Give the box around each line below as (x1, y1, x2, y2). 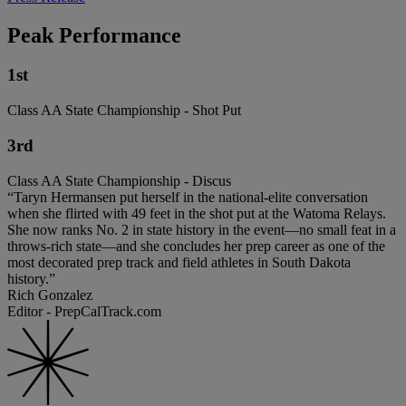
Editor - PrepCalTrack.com (7, 303, 161, 319)
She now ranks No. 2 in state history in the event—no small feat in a (7, 221, 396, 237)
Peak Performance (7, 23, 181, 47)
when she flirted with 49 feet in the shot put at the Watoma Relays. (7, 205, 386, 221)
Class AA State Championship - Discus (7, 172, 231, 188)
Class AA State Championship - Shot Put (7, 102, 241, 119)
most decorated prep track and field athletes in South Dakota (7, 254, 351, 270)
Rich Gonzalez (7, 286, 92, 303)
